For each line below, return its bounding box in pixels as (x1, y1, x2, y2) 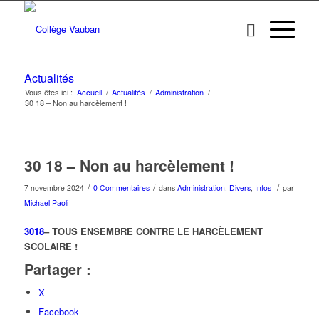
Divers (229, 182, 251, 193)
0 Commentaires (93, 182, 150, 193)
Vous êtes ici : (24, 86, 73, 98)
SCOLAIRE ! (23, 239, 80, 253)
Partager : (23, 258, 91, 280)
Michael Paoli (23, 197, 68, 208)
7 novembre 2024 (23, 182, 84, 193)
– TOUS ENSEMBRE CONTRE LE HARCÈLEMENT (43, 224, 263, 239)
